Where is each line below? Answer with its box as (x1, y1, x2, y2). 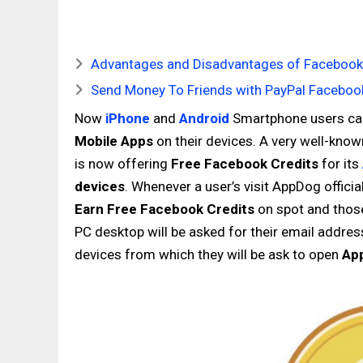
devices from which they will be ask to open (75, 246, 342, 263)
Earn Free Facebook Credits (75, 201, 254, 217)
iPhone (105, 110, 150, 126)
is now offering (75, 156, 171, 172)
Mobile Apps (75, 133, 153, 149)
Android (179, 110, 229, 126)
